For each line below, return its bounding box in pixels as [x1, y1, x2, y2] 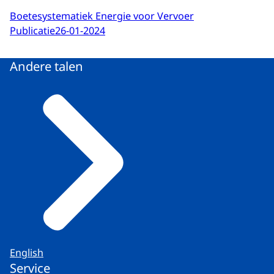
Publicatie [10, 24, 55, 38]
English [10, 246, 43, 260]
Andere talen [10, 57, 83, 75]
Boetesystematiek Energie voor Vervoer [10, 9, 194, 23]
